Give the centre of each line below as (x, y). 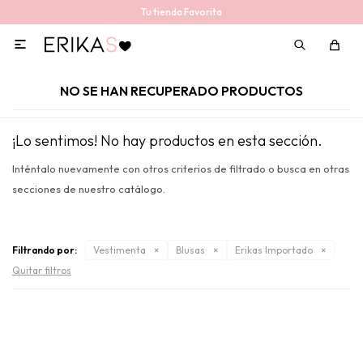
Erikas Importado (274, 250)
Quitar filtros (42, 270)
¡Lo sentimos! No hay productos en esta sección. (167, 141)
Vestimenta (120, 250)
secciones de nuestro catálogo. (89, 189)
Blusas (190, 250)
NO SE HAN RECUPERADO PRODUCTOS (181, 91)
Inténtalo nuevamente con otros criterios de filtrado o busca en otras (181, 169)
